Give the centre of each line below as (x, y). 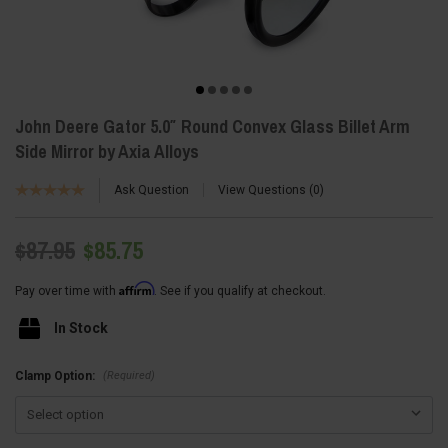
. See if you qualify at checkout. (240, 290)
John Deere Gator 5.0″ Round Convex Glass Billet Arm (212, 126)
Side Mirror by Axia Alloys (107, 151)
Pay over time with (67, 290)
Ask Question (151, 190)
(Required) (128, 375)
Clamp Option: (56, 376)
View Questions (263, 190)
